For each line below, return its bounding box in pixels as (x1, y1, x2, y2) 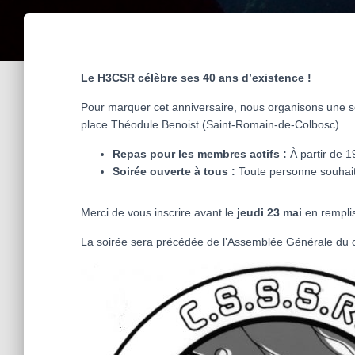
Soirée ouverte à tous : (113, 164, 235, 177)
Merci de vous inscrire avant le (81, 205, 237, 219)
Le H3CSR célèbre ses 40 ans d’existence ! (81, 71, 311, 84)
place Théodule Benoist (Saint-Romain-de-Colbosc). (81, 117, 342, 131)
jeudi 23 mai (237, 205, 302, 219)
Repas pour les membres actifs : (113, 147, 287, 160)
